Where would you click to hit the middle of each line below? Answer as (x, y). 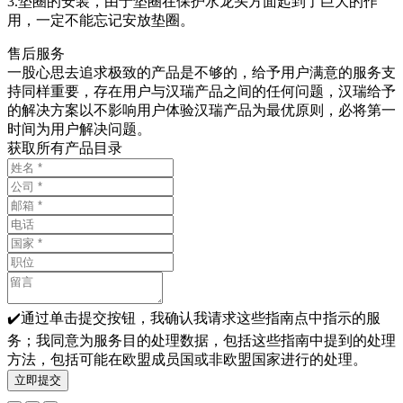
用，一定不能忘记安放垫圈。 (101, 20)
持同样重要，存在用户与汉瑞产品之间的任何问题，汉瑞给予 (201, 91)
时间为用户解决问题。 (79, 129)
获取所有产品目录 (65, 148)
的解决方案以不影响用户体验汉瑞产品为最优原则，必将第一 (201, 110)
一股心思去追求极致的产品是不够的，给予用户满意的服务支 (201, 72)
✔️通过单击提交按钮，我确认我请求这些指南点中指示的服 (194, 318)
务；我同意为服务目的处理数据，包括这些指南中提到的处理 (201, 340)
